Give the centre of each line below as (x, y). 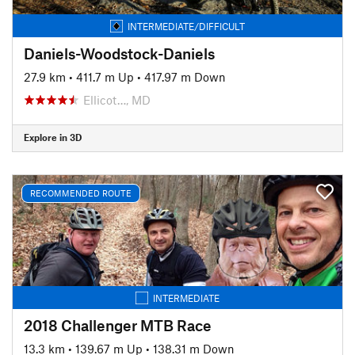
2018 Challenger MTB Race (118, 325)
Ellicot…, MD (117, 99)
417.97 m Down (185, 76)
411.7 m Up (105, 76)
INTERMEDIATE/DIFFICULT (186, 26)
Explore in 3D (53, 137)
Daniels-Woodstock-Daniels (119, 53)
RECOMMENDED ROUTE (81, 193)
